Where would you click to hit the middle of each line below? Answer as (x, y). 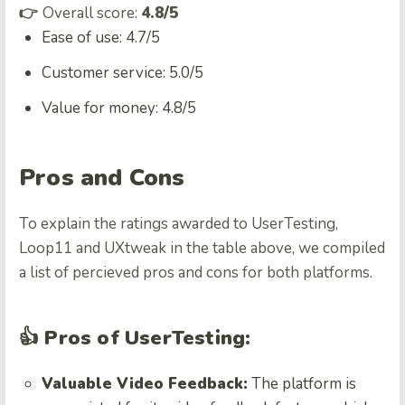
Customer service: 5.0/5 (122, 73)
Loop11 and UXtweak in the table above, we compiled (202, 248)
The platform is (302, 383)
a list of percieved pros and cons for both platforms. (196, 272)
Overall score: (92, 14)
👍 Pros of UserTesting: (135, 338)
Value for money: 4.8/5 (119, 108)
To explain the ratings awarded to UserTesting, (179, 223)
